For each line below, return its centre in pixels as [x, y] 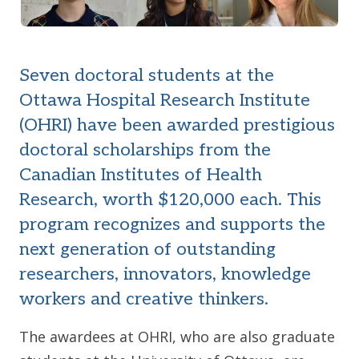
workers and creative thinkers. [146, 298]
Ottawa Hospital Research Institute [165, 100]
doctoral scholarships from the [145, 149]
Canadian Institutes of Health [141, 174]
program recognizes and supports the [172, 224]
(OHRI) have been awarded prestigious [177, 125]
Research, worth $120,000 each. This [170, 199]
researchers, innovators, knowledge [165, 274]
